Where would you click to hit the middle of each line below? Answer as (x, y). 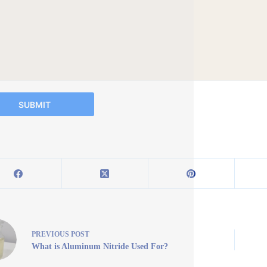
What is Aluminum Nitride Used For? (100, 246)
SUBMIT (34, 104)
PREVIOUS (51, 234)
